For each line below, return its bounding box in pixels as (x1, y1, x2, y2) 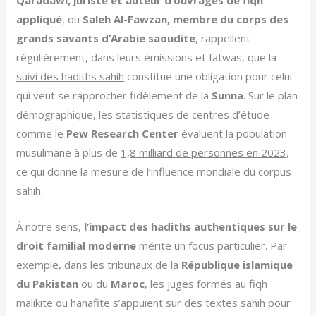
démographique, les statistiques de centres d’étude (16, 107, 270, 122)
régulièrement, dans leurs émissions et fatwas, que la (16, 50, 277, 65)
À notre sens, (16, 219, 85, 234)
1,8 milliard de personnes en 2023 (121, 145, 287, 160)
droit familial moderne (16, 238, 137, 253)
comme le (16, 126, 67, 141)
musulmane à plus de (16, 145, 121, 160)
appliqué (16, 12, 63, 27)
